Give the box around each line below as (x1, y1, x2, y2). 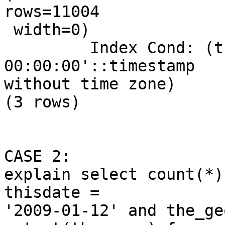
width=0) (4, 21, 14, 39)
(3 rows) (4, 93, 80, 111)
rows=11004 (4, 3, 99, 21)
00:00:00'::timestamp (4, 57, 195, 75)
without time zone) (4, 75, 176, 93)
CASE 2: (4, 147, 80, 166)
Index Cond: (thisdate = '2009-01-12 (4, 39, 90, 57)
